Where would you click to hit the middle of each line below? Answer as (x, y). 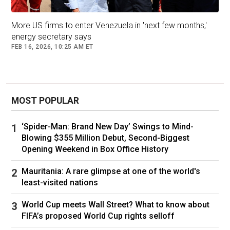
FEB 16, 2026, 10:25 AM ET (52, 47)
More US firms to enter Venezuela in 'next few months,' (109, 25)
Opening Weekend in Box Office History (95, 149)
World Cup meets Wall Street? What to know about (116, 205)
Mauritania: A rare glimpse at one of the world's (111, 171)
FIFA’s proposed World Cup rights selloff (98, 216)
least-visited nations (60, 183)
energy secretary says (51, 37)
